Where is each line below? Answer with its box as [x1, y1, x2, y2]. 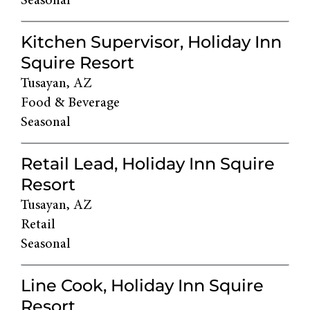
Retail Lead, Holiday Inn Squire [21, 154, 275, 174]
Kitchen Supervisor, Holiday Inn [21, 32, 282, 53]
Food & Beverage [21, 96, 120, 111]
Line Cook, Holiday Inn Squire [21, 275, 264, 296]
